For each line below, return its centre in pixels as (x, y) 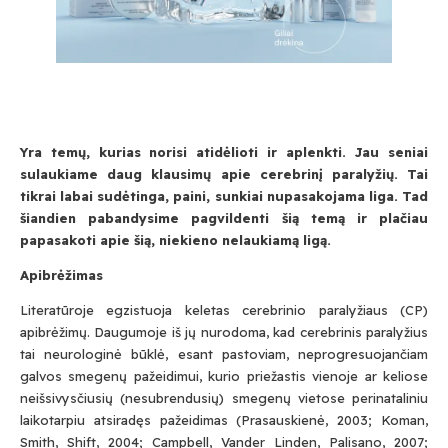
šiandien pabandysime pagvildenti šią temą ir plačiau (224, 218)
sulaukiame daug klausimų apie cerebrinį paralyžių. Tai (224, 174)
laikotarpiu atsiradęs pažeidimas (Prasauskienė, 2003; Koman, (224, 420)
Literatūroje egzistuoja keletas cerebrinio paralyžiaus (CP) (224, 310)
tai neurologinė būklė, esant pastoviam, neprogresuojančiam (224, 354)
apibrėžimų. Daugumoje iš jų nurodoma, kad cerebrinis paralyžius (224, 332)
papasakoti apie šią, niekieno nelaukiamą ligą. (175, 240)
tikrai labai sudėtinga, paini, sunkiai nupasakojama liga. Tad (224, 196)
